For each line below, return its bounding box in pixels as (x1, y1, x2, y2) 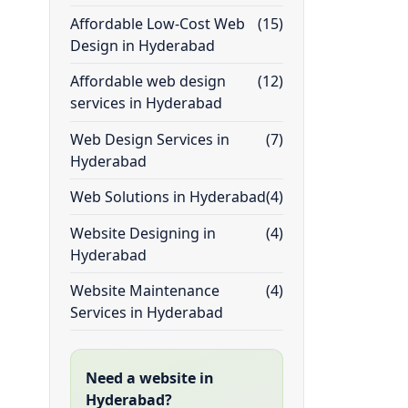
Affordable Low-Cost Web (69, 14, 245, 35)
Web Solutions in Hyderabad (69, 187, 266, 208)
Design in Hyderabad (69, 36, 215, 56)
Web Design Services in (69, 128, 229, 149)
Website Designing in (69, 222, 216, 243)
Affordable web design (69, 71, 226, 92)
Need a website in (85, 367, 214, 388)
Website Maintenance (69, 280, 219, 301)
